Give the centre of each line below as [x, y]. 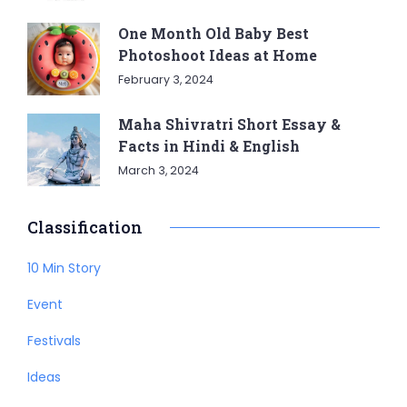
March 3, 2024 [159, 170]
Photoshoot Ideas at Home [218, 55]
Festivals [54, 341]
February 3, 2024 [166, 79]
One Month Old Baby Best [213, 33]
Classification [85, 227]
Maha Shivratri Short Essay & [229, 124]
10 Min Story [64, 268]
